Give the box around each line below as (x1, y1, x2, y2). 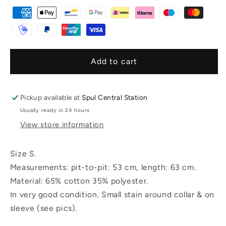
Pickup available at (20, 93, 82, 102)
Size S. (10, 148, 37, 158)
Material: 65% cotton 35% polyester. (10, 176, 153, 186)
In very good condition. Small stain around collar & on (10, 189, 214, 199)
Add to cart (91, 56, 137, 67)
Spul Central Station (82, 93, 148, 102)
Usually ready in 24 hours (20, 106, 90, 114)
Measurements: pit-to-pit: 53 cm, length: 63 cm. (10, 162, 196, 172)
